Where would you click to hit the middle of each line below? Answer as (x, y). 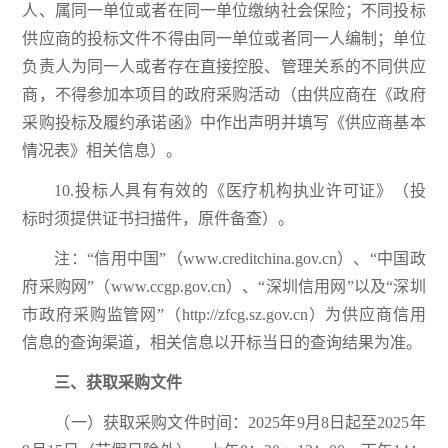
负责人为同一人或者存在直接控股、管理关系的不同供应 (224, 67)
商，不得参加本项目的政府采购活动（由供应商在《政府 (224, 95)
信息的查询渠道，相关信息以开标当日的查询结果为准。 (222, 343)
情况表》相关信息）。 (102, 151)
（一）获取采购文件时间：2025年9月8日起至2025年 (240, 423)
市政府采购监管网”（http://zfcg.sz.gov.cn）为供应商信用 (224, 315)
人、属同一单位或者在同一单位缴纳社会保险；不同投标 (224, 11)
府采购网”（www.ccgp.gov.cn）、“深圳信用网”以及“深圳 (224, 287)
